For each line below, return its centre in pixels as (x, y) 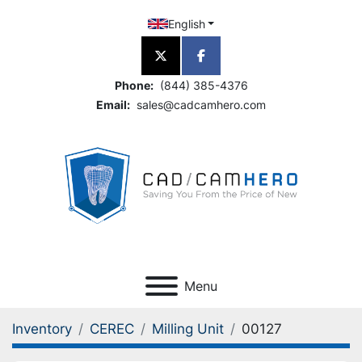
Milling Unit (188, 329)
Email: (113, 105)
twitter (180, 64)
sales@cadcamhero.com (200, 105)
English (186, 24)
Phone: (134, 85)
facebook (229, 64)
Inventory (42, 329)
